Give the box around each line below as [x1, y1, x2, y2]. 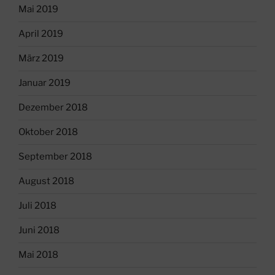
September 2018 [18, 151, 92, 163]
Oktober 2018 [18, 126, 78, 138]
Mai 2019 [18, 4, 58, 15]
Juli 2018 [18, 200, 56, 212]
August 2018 [18, 176, 74, 187]
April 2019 [18, 28, 63, 40]
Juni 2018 [18, 225, 60, 236]
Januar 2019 [18, 77, 71, 89]
